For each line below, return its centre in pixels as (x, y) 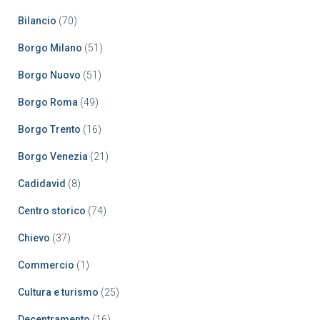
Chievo (34, 238)
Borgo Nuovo (49, 75)
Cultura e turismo (58, 292)
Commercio (46, 265)
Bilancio (37, 21)
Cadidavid (42, 184)
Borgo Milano (50, 48)
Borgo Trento (49, 130)
